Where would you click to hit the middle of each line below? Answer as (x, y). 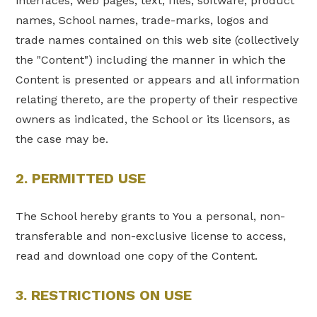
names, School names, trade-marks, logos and (143, 21)
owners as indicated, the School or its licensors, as (153, 120)
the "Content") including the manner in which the (151, 60)
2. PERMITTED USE (81, 178)
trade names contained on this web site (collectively (157, 40)
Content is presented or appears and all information (158, 80)
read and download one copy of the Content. (137, 256)
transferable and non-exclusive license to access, (151, 236)
